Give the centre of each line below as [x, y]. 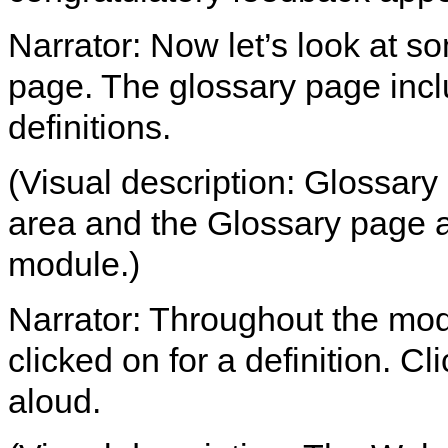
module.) [74, 264]
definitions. [89, 127]
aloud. [54, 401]
